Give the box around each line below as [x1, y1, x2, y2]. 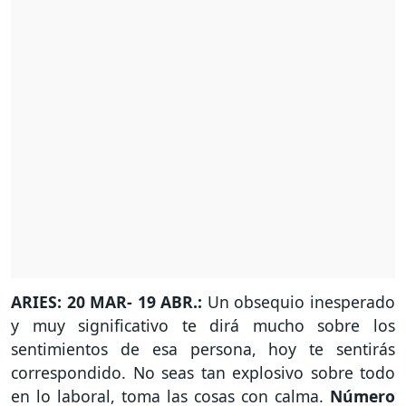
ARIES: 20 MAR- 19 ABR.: [11, 291, 208, 314]
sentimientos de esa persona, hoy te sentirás [11, 338, 395, 361]
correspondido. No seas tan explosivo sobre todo [11, 362, 395, 384]
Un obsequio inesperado [207, 291, 396, 314]
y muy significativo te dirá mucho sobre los [11, 314, 395, 337]
